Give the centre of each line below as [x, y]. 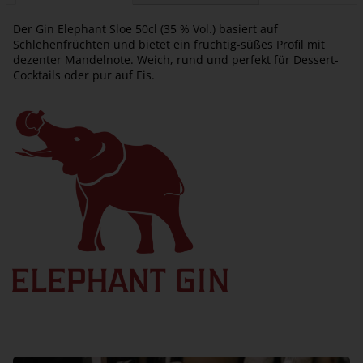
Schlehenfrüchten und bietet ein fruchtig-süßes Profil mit [169, 44]
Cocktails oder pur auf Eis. [84, 75]
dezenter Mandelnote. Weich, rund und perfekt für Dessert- [176, 59]
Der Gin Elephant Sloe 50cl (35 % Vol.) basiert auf [145, 28]
